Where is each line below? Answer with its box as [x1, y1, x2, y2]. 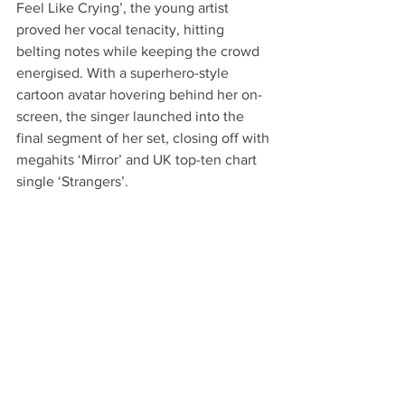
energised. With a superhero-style [16, 64, 232, 80]
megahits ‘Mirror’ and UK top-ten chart [16, 151, 260, 167]
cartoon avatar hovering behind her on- [16, 86, 262, 102]
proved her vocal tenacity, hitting [16, 21, 228, 37]
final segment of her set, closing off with [16, 129, 273, 146]
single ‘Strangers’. [16, 173, 128, 189]
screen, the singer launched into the [16, 108, 248, 124]
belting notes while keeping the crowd [16, 42, 263, 59]
